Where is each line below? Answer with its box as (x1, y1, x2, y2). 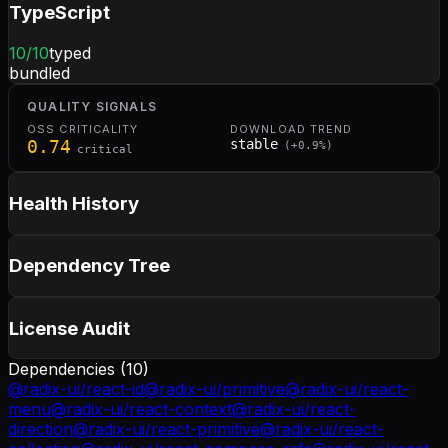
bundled (9, 63, 70, 84)
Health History (9, 191, 139, 215)
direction (8, 419, 73, 440)
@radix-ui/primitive (144, 379, 285, 400)
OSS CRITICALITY (27, 122, 139, 137)
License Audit (9, 316, 130, 340)
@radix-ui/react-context (51, 399, 232, 420)
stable (230, 136, 278, 153)
